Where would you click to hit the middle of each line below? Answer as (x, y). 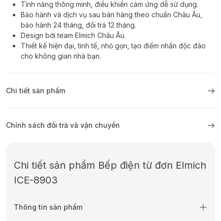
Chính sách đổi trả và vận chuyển (63, 125)
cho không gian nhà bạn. (61, 56)
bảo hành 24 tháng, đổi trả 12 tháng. (78, 25)
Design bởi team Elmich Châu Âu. (73, 36)
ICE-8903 (36, 180)
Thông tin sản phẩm (48, 207)
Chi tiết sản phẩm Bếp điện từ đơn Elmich (110, 166)
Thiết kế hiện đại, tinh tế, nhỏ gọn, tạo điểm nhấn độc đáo (113, 46)
